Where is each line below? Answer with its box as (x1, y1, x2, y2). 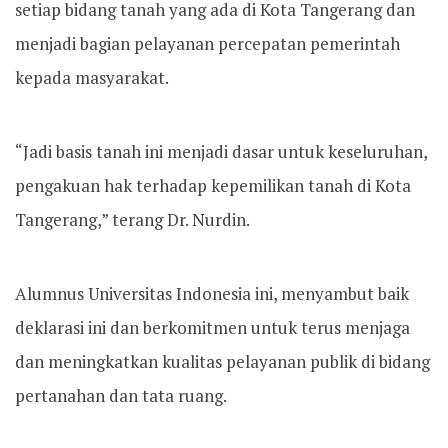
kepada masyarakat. (15, 66, 169, 89)
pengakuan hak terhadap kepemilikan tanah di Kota (15, 174, 411, 197)
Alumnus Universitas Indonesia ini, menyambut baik (15, 282, 409, 305)
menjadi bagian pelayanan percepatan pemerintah (15, 32, 400, 55)
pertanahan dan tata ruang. (15, 384, 227, 407)
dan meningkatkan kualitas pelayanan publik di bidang (15, 350, 430, 373)
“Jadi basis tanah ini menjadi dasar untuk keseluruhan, (15, 140, 427, 163)
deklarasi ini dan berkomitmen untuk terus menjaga (15, 316, 410, 339)
